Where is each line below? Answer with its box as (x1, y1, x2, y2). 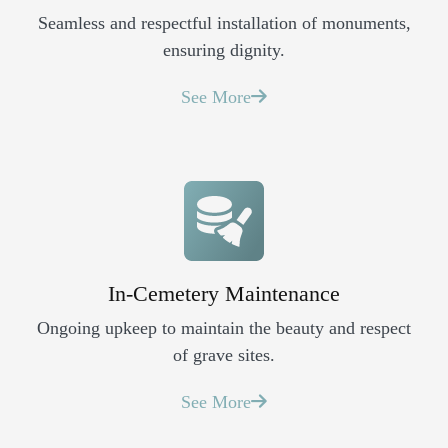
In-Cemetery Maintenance (108, 280, 340, 306)
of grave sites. (173, 344, 275, 365)
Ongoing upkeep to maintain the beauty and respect (37, 317, 411, 338)
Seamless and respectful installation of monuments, (37, 12, 411, 33)
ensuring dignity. (163, 39, 285, 60)
